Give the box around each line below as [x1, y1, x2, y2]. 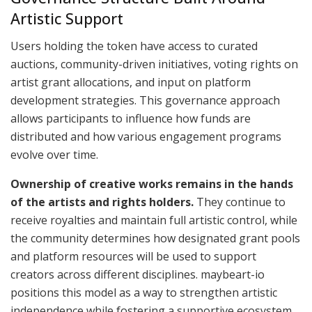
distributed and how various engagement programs [10, 129, 281, 145]
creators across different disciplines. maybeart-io [10, 267, 265, 283]
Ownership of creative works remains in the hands [10, 176, 293, 192]
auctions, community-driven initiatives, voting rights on [10, 56, 298, 72]
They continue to [194, 194, 286, 210]
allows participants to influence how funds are [10, 111, 251, 127]
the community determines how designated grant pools [10, 231, 300, 247]
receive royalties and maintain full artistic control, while [10, 212, 297, 228]
